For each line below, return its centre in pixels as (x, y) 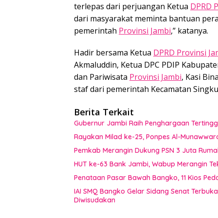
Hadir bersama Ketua (114, 52)
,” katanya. (190, 30)
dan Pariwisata (102, 77)
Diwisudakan (95, 200)
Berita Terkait (104, 112)
